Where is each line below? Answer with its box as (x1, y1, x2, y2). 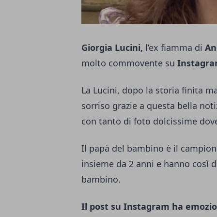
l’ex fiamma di (143, 42, 205, 53)
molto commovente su (81, 57, 177, 69)
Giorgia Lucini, (81, 42, 143, 53)
